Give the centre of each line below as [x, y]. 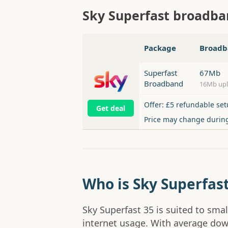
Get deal [111, 108]
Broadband [164, 84]
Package [160, 48]
